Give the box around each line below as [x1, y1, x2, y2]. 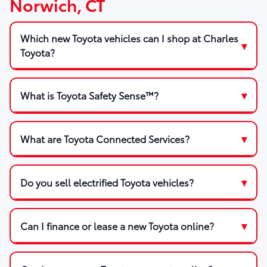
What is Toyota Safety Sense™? [20, 88, 159, 102]
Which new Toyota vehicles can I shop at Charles [20, 31, 238, 45]
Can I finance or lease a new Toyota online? [20, 218, 214, 232]
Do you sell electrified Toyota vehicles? [20, 175, 194, 189]
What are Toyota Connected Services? [20, 131, 190, 145]
